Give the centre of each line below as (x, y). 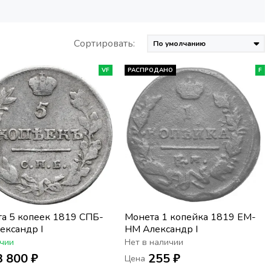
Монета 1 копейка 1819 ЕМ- (190, 217)
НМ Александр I (161, 230)
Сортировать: (104, 44)
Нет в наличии (154, 243)
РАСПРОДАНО (150, 70)
